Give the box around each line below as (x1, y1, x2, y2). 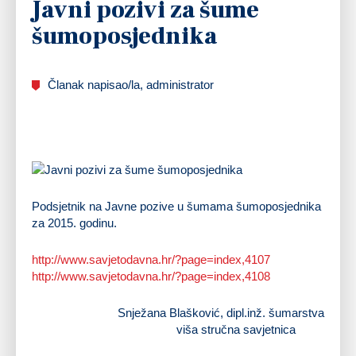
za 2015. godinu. (32, 215, 117, 230)
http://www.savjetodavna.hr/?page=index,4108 (32, 269, 270, 283)
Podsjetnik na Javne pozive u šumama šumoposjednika (32, 199, 321, 213)
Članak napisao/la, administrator (48, 77, 214, 91)
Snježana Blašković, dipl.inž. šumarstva (118, 305, 324, 319)
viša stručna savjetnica (176, 322, 324, 336)
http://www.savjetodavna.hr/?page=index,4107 (32, 252, 270, 266)
